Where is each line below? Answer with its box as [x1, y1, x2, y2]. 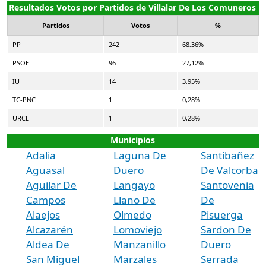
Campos [26, 192, 65, 207]
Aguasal [26, 163, 65, 177]
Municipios [110, 134, 155, 145]
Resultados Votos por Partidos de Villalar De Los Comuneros [9, 1, 256, 13]
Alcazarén [26, 222, 73, 236]
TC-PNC [12, 94, 36, 104]
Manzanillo [113, 237, 166, 251]
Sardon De [200, 222, 251, 236]
